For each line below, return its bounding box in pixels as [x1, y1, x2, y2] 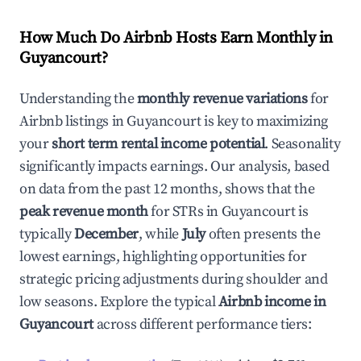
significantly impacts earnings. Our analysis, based [19, 157, 330, 176]
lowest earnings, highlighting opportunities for [19, 247, 307, 266]
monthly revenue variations [136, 89, 308, 108]
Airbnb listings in [19, 112, 127, 131]
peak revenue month [19, 202, 148, 221]
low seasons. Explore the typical [19, 293, 218, 311]
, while [138, 225, 182, 243]
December [74, 225, 139, 243]
